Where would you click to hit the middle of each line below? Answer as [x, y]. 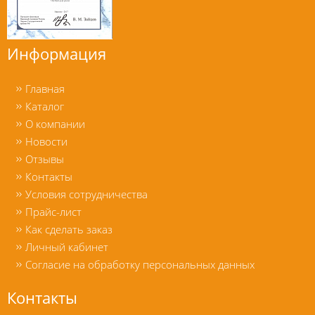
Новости [46, 141]
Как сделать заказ [69, 229]
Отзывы [45, 159]
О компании [55, 123]
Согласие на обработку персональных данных [140, 264]
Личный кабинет [67, 246]
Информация [57, 53]
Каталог [45, 106]
